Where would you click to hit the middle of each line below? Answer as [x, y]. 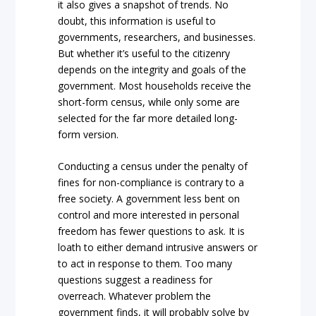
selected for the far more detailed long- [148, 118]
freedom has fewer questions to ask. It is [152, 231]
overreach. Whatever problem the [135, 296]
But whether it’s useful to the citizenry [144, 53]
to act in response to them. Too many [145, 264]
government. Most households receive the [155, 85]
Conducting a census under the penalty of [153, 166]
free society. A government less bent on [149, 199]
